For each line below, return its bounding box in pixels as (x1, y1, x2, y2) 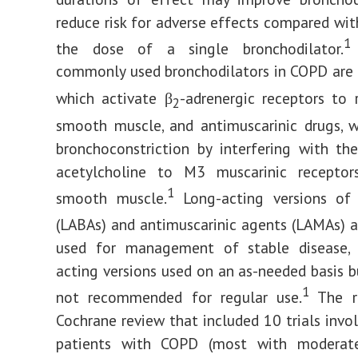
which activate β (56, 88, 173, 108)
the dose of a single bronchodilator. (56, 38, 344, 58)
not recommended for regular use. (56, 286, 302, 307)
